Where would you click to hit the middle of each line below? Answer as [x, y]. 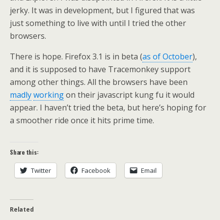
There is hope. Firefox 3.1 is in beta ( [76, 56]
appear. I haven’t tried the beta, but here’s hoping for [108, 108]
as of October [167, 56]
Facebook [96, 170]
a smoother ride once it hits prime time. [82, 120]
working [49, 95]
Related [22, 209]
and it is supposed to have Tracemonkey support [100, 69]
